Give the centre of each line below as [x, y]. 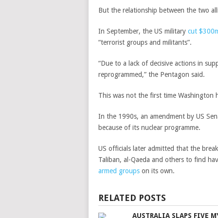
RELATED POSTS [132, 198]
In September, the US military [143, 31]
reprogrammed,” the [129, 74]
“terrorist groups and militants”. [145, 42]
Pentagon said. [182, 74]
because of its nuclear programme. [149, 127]
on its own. [157, 171]
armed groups [119, 171]
